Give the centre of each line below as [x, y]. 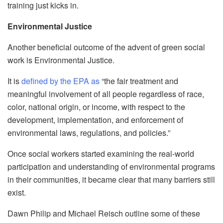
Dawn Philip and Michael [53, 214]
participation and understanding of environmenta [93, 167]
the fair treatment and [141, 81]
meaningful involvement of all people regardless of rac [103, 94]
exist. [17, 193]
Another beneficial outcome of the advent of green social [106, 47]
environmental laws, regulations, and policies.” [89, 133]
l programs [196, 167]
